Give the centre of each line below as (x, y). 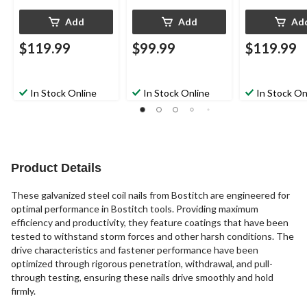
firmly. (23, 291)
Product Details (56, 168)
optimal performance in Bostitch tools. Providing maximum (135, 208)
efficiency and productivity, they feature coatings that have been (150, 222)
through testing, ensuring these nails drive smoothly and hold (142, 277)
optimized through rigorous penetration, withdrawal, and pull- (142, 263)
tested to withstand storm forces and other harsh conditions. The (152, 236)
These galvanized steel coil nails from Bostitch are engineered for (150, 195)
